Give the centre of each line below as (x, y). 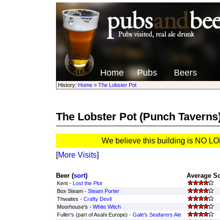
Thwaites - (70, 199)
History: (68, 85)
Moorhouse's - (75, 207)
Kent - (65, 183)
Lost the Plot (87, 183)
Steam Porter (103, 191)
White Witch (107, 207)
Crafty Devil (97, 199)
